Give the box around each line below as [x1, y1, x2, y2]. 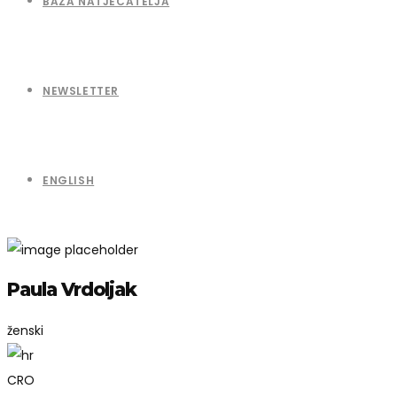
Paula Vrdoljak [7, 278, 137, 301]
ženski [7, 321, 43, 339]
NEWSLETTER [43, 83, 119, 98]
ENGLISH [43, 173, 95, 188]
